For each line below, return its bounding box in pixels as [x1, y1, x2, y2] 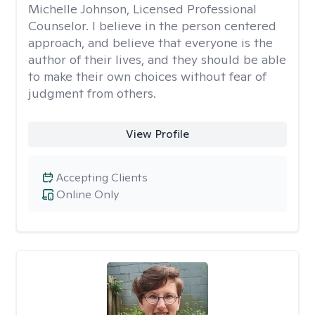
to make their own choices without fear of [28, 68, 266, 84]
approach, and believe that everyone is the [28, 34, 273, 51]
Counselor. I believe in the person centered [28, 18, 276, 34]
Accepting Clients [56, 170, 148, 185]
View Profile [125, 127, 189, 141]
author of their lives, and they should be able [28, 51, 286, 67]
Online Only [56, 187, 119, 202]
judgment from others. [28, 85, 156, 101]
